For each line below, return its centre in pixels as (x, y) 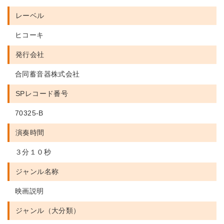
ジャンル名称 (37, 171)
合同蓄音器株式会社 (47, 74)
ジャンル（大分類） (48, 210)
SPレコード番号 (42, 93)
